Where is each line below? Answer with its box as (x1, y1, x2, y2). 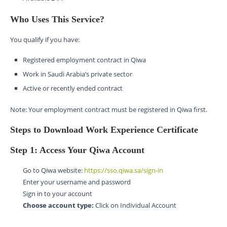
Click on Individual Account (94, 201, 176, 210)
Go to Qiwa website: (23, 166, 84, 175)
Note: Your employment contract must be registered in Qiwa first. (10, 105, 207, 115)
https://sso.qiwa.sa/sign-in (84, 166, 163, 175)
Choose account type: (23, 201, 94, 210)
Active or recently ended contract (23, 84, 123, 93)
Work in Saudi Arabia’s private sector (23, 69, 132, 79)
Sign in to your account (23, 189, 92, 199)
